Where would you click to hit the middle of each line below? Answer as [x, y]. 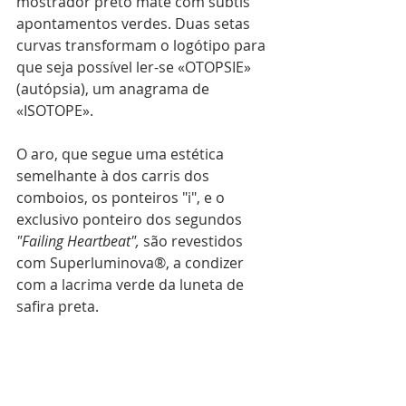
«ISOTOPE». [57, 111]
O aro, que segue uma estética [122, 154]
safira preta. [58, 306]
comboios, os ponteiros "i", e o [122, 198]
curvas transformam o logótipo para [143, 45]
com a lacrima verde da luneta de [132, 285]
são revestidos [193, 241]
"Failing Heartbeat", [78, 241]
